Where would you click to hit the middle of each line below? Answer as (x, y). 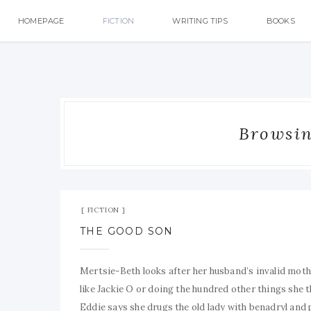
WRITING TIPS (200, 21)
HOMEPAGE (41, 21)
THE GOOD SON (127, 231)
